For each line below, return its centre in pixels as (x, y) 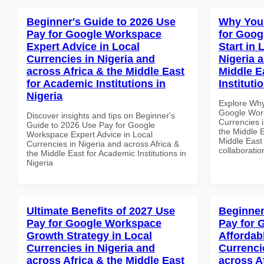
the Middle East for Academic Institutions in (106, 153)
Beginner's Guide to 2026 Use (101, 22)
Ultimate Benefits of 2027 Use (101, 211)
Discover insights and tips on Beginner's (101, 115)
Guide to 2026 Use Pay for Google (91, 125)
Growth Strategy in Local (89, 235)
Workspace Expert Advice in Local (90, 134)
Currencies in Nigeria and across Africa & (103, 143)
